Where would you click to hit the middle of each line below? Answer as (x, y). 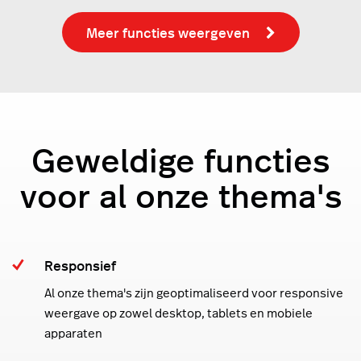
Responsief (80, 266)
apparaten (73, 334)
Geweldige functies (180, 159)
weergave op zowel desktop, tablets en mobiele (178, 313)
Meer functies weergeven (168, 33)
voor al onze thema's (180, 195)
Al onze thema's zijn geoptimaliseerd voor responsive (194, 293)
